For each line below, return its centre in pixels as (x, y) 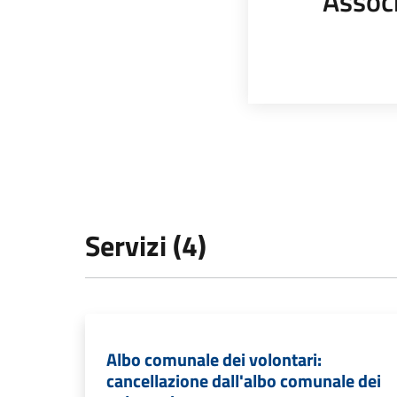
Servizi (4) (146, 245)
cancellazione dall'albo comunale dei (244, 381)
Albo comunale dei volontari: (214, 359)
